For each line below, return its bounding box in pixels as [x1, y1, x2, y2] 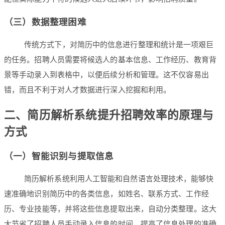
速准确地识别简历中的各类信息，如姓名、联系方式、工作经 [4, 190, 209, 198]
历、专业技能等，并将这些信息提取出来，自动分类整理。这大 [4, 205, 216, 213]
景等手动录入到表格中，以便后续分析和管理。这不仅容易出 [4, 71, 209, 79]
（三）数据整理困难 [4, 17, 86, 27]
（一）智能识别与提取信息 [4, 151, 114, 161]
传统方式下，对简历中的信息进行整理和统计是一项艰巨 [24, 41, 214, 49]
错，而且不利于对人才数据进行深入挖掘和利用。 [4, 86, 171, 94]
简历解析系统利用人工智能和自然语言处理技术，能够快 [24, 175, 214, 183]
